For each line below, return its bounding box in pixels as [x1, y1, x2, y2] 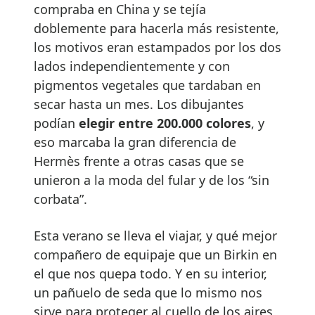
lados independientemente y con [34, 57, 230, 75]
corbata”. [34, 190, 87, 207]
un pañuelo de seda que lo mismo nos [34, 283, 262, 301]
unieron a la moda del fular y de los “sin [34, 171, 269, 188]
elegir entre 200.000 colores [79, 114, 251, 131]
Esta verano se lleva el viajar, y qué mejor [34, 226, 277, 244]
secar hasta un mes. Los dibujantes [34, 95, 244, 112]
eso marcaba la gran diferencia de [34, 133, 236, 150]
